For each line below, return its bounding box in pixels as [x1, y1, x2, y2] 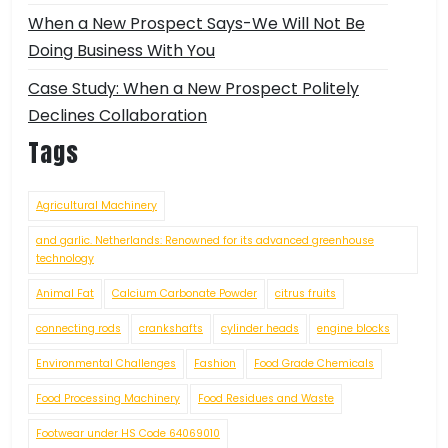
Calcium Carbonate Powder [112, 286, 257, 302]
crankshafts [139, 321, 203, 337]
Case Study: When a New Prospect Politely [28, 77, 359, 101]
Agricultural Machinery [36, 198, 157, 214]
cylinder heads [221, 321, 299, 337]
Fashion [194, 356, 236, 372]
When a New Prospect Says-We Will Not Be [28, 12, 365, 36]
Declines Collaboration [28, 104, 207, 128]
